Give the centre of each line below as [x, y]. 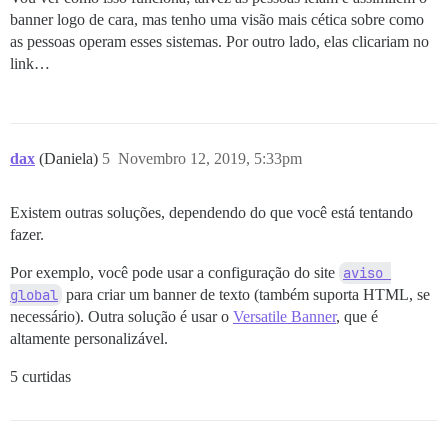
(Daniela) [70, 158]
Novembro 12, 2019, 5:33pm [210, 158]
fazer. [27, 234]
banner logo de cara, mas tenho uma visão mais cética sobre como [217, 19]
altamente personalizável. [89, 338]
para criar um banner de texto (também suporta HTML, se [246, 294]
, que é [357, 316]
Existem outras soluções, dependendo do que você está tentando [211, 212]
